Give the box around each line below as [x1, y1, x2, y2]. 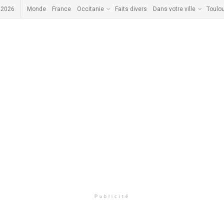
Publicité [94, 194, 130, 199]
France [52, 5, 71, 12]
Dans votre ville [153, 5, 195, 12]
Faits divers [115, 5, 147, 12]
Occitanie [77, 5, 104, 12]
